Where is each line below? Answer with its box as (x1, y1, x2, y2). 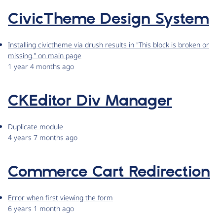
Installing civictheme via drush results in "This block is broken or (8, 40, 209, 50)
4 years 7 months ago (8, 133, 77, 143)
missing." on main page (8, 51, 81, 61)
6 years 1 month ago (8, 204, 74, 214)
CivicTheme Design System (8, 9, 209, 30)
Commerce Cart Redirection (8, 162, 210, 183)
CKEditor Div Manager (8, 91, 172, 111)
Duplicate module (8, 122, 63, 132)
